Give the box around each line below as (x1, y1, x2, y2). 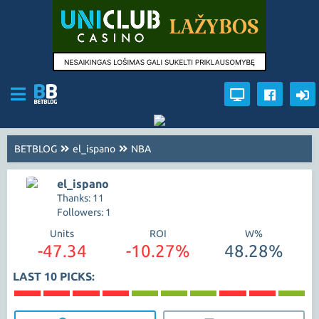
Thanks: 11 (57, 192, 104, 204)
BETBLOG (14, 143, 57, 155)
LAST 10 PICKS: (13, 270, 95, 283)
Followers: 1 (57, 206, 111, 218)
